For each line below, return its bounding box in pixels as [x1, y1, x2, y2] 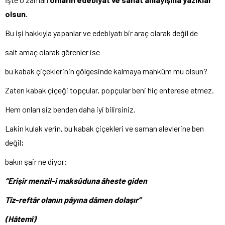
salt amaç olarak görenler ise [5, 47, 100, 57]
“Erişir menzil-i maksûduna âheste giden [5, 176, 147, 186]
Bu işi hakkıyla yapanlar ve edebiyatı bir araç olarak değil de [5, 28, 198, 38]
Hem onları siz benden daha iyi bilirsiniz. [5, 104, 136, 115]
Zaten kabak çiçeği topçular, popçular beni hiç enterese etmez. [5, 85, 214, 95]
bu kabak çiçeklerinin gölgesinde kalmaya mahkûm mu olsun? [5, 66, 207, 76]
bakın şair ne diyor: [5, 157, 67, 167]
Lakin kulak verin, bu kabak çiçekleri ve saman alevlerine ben [5, 124, 204, 134]
